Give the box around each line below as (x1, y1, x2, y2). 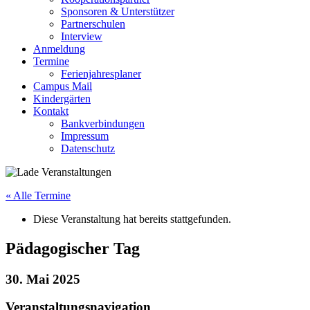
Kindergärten (33, 92, 91, 104)
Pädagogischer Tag (6, 239, 140, 257)
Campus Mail (33, 80, 92, 92)
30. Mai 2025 (6, 271, 80, 286)
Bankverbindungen (61, 117, 145, 129)
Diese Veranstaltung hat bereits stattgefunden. (33, 212, 231, 225)
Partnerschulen (61, 17, 125, 30)
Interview (61, 30, 102, 42)
